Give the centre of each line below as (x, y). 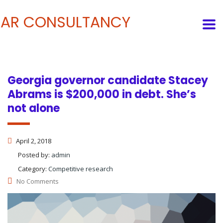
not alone (34, 108)
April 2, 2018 (33, 141)
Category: (33, 168)
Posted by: (35, 155)
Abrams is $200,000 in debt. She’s (102, 94)
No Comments (38, 181)
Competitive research (81, 168)
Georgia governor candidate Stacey (108, 80)
